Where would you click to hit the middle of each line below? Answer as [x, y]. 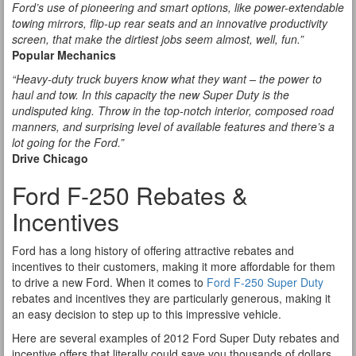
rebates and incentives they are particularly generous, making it [171, 298]
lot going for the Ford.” [68, 142]
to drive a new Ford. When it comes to [109, 282]
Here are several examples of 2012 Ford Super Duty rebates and [176, 338]
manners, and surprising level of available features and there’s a [173, 126]
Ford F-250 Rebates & [130, 195]
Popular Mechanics [64, 55]
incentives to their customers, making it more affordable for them [174, 266]
